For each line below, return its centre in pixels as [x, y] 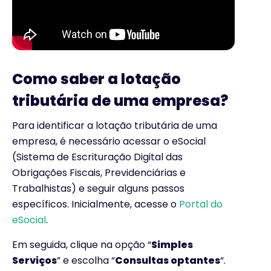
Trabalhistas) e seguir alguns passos [98, 189]
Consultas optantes [168, 260]
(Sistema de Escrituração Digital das [97, 157]
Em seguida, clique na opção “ [82, 244]
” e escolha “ [86, 260]
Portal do [201, 204]
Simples [172, 244]
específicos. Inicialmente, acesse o [96, 204]
